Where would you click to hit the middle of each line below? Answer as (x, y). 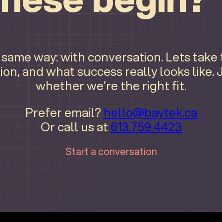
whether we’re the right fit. (111, 86)
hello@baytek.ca (150, 112)
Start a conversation (111, 152)
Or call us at (75, 126)
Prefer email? (64, 112)
